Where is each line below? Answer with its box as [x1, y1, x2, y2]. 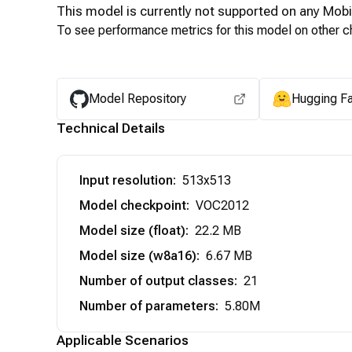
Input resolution [79, 173, 173, 188]
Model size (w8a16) [79, 248, 196, 263]
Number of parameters [79, 299, 215, 313]
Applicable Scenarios [57, 332, 189, 348]
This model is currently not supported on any [57, 3, 323, 19]
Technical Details [57, 120, 165, 136]
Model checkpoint [79, 198, 186, 213]
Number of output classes [79, 273, 234, 288]
